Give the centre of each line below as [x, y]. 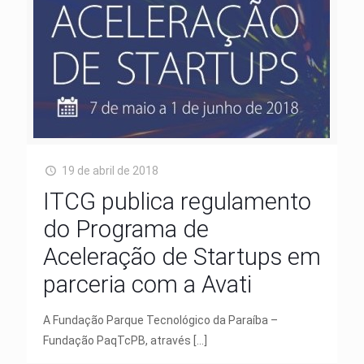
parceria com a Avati [147, 284]
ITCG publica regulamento [177, 201]
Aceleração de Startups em [182, 256]
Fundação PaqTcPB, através [117, 340]
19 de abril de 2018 [110, 170]
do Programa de [126, 229]
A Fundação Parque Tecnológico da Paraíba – [160, 320]
